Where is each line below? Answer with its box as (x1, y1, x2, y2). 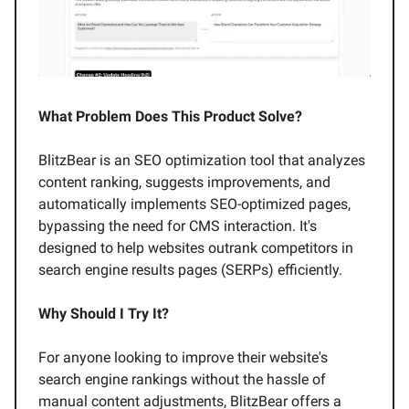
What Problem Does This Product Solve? (38, 108, 302, 126)
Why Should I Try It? (38, 305, 169, 323)
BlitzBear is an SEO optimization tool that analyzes (38, 152, 365, 170)
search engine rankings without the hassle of (38, 371, 326, 389)
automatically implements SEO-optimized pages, (38, 195, 351, 214)
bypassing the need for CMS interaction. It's (38, 217, 317, 236)
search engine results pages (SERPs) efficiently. (38, 261, 342, 279)
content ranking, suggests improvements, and (38, 173, 330, 192)
